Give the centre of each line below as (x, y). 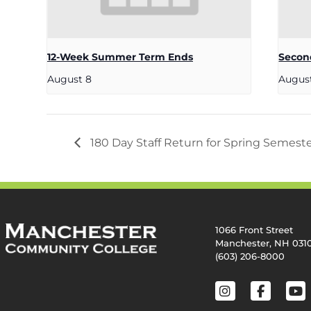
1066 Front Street (254, 229)
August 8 (69, 79)
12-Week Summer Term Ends (120, 57)
